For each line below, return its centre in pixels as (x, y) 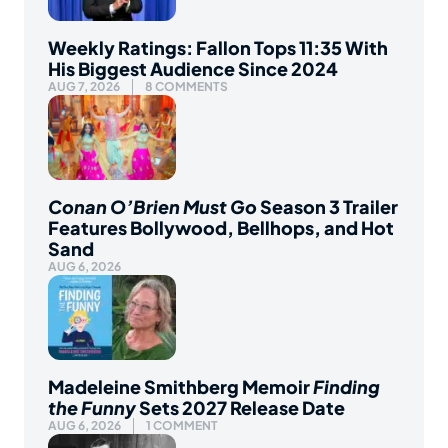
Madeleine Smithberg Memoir (180, 387)
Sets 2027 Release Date (240, 408)
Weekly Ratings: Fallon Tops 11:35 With (218, 47)
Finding (346, 387)
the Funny (92, 408)
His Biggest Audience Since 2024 (193, 68)
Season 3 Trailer (327, 207)
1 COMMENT (182, 426)
